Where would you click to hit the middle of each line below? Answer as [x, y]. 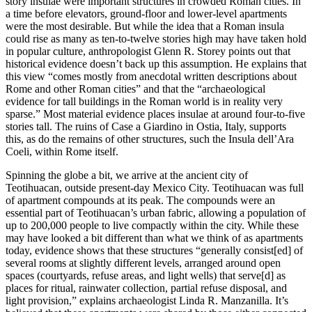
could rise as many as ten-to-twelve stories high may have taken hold [156, 39]
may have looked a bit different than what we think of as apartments [154, 238]
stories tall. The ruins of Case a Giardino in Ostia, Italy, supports [146, 127]
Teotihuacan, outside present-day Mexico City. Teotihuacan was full [155, 188]
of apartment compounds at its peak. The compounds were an [140, 201]
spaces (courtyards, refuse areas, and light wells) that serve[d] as [146, 276]
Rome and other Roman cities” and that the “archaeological [135, 89]
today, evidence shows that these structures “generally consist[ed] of [154, 251]
